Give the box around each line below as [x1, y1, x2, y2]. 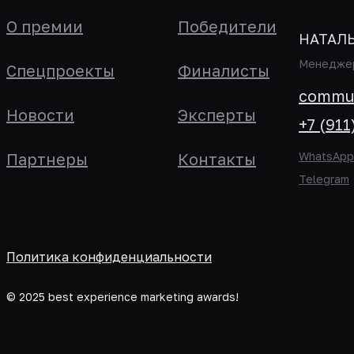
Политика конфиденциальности [6, 249, 212, 265]
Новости [6, 105, 74, 124]
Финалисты [178, 61, 269, 80]
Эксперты [178, 105, 256, 124]
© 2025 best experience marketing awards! [6, 290, 239, 303]
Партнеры [6, 149, 88, 168]
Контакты [178, 149, 256, 168]
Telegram [299, 172, 349, 186]
